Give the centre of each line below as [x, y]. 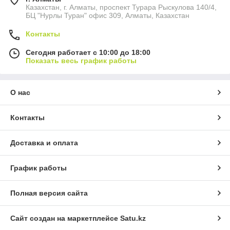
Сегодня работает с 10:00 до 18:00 [88, 53]
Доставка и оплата [44, 143]
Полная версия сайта [49, 193]
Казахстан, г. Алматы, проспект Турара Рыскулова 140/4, [121, 7]
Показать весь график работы [81, 61]
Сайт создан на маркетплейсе [65, 218]
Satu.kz [133, 218]
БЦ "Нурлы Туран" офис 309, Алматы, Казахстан [108, 16]
